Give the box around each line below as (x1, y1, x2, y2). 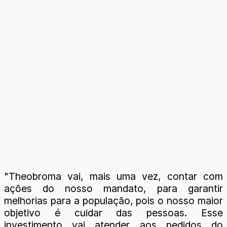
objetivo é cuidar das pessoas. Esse (4, 207, 223, 219)
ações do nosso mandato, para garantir (4, 182, 223, 195)
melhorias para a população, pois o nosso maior (4, 195, 223, 207)
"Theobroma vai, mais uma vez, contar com (4, 170, 223, 182)
